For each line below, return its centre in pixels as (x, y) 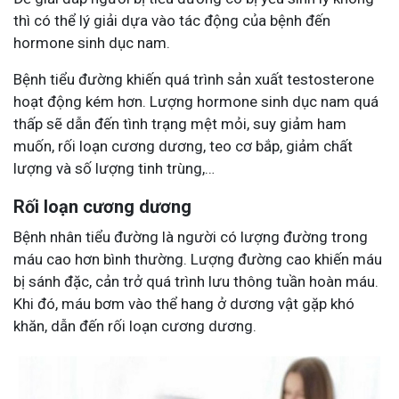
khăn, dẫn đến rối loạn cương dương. (135, 326)
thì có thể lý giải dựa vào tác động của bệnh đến (172, 20)
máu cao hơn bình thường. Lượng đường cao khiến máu (198, 259)
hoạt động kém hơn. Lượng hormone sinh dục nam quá (196, 101)
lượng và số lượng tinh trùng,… (114, 168)
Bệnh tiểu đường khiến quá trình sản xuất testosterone (194, 79)
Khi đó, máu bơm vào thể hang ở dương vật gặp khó (184, 303)
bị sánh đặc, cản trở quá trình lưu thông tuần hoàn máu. (196, 281)
